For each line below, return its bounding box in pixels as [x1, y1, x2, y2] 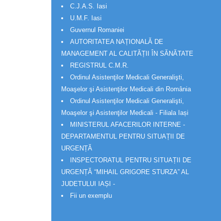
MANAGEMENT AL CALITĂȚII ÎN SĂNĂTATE [61, 49, 193, 57]
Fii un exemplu [70, 191, 112, 199]
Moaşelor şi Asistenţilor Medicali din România [61, 85, 191, 93]
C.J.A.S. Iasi [70, 2, 107, 10]
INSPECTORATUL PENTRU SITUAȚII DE [70, 156, 191, 164]
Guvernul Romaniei [70, 26, 124, 34]
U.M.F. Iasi [70, 14, 102, 22]
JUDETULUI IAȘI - [61, 180, 115, 187]
